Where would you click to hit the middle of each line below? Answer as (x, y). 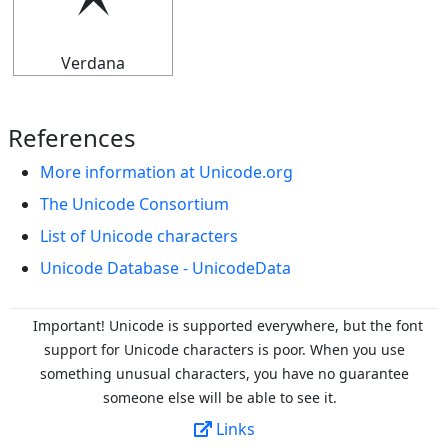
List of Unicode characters (139, 236)
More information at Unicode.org (166, 172)
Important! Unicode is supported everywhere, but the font (228, 325)
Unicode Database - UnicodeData (165, 268)
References (72, 137)
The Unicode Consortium (134, 204)
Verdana (93, 63)
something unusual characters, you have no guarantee (224, 373)
